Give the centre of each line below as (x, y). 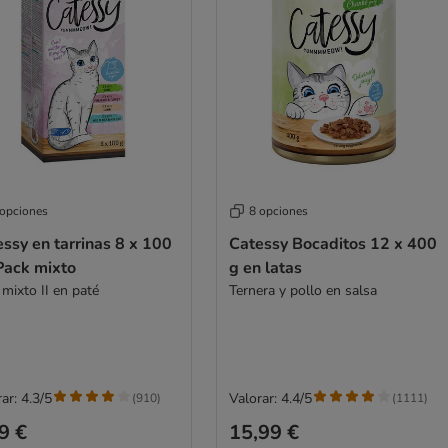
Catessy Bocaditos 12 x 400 (332, 243)
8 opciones (278, 210)
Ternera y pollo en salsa (302, 290)
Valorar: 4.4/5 (270, 398)
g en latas (265, 267)
